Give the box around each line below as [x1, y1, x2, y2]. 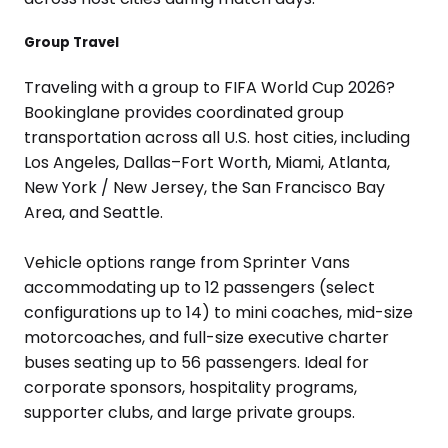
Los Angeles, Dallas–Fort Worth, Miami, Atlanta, [24, 151, 390, 175]
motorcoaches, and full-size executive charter [24, 326, 389, 350]
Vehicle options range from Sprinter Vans [24, 251, 350, 275]
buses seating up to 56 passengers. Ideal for [24, 351, 369, 375]
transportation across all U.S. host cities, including [24, 126, 410, 150]
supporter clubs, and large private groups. [24, 401, 355, 425]
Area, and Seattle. [24, 201, 163, 225]
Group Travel [24, 33, 119, 53]
